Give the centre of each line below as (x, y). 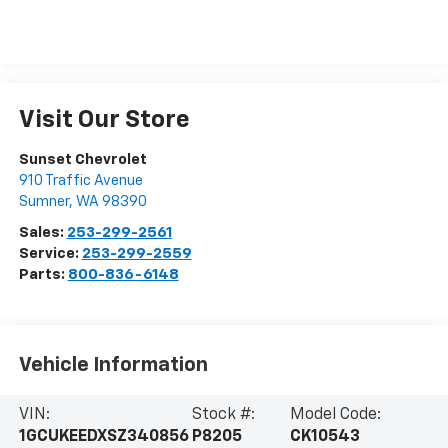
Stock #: (223, 415)
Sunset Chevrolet (82, 159)
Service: (50, 253)
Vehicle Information (113, 365)
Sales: (42, 232)
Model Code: (336, 415)
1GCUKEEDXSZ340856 (103, 437)
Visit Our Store (104, 119)
